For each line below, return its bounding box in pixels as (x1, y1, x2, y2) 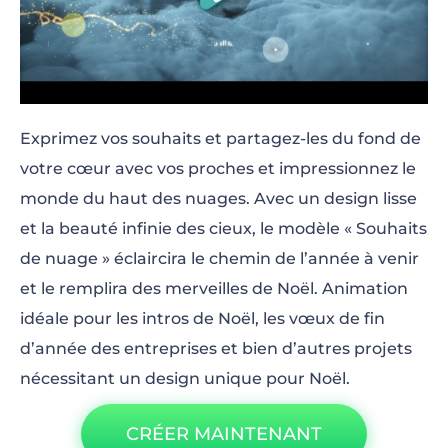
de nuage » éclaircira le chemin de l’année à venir (20, 248, 419, 268)
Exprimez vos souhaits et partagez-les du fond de (20, 128, 421, 148)
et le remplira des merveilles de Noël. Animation (20, 278, 408, 298)
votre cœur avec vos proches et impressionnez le (20, 158, 416, 178)
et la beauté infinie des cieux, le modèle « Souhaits (20, 218, 427, 238)
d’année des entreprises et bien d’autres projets (20, 338, 412, 358)
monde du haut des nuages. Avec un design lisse (20, 188, 417, 208)
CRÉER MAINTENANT (126, 422, 322, 445)
